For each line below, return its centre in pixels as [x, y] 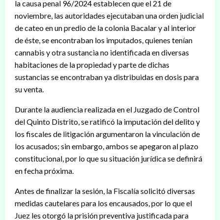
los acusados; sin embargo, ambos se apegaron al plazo [107, 146]
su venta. [29, 89]
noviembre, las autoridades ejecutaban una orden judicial [109, 16]
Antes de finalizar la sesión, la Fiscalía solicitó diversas [105, 191]
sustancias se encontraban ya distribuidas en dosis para [107, 77]
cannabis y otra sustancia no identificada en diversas [102, 53]
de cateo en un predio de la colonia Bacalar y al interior [105, 28]
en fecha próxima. [44, 171]
